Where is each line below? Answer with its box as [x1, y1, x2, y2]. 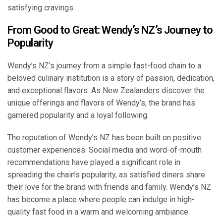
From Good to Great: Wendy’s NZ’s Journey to [7, 24, 213, 37]
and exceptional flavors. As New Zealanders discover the [7, 86, 205, 96]
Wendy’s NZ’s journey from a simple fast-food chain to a [7, 61, 201, 71]
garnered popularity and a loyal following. [7, 111, 149, 120]
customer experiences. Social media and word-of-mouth [7, 145, 202, 155]
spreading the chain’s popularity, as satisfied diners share [7, 170, 205, 180]
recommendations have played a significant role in [7, 158, 180, 167]
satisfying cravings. [7, 3, 75, 13]
